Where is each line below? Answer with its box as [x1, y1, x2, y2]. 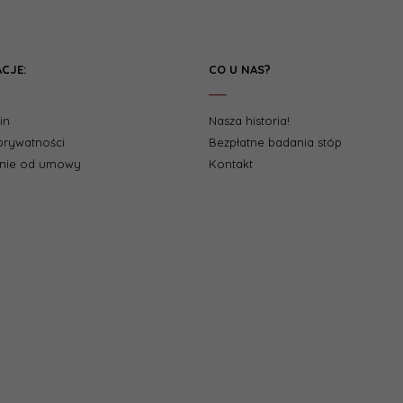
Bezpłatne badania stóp [209, 135, 342, 150]
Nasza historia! [209, 113, 290, 129]
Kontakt [209, 157, 253, 172]
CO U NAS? [209, 62, 271, 77]
